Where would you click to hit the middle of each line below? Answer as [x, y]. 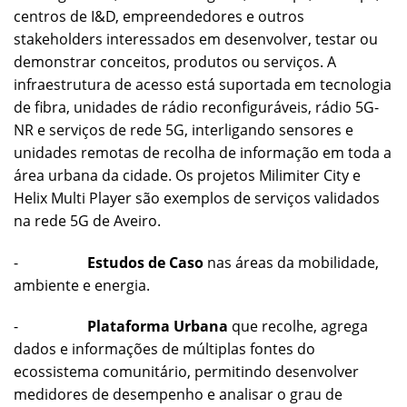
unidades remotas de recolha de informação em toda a [203, 152]
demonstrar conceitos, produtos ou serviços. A [175, 61]
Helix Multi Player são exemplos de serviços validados [197, 198]
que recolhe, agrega [298, 327]
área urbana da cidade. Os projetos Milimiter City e [187, 175]
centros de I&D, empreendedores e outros [159, 16]
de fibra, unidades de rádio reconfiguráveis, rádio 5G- [196, 107]
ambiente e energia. [82, 285]
